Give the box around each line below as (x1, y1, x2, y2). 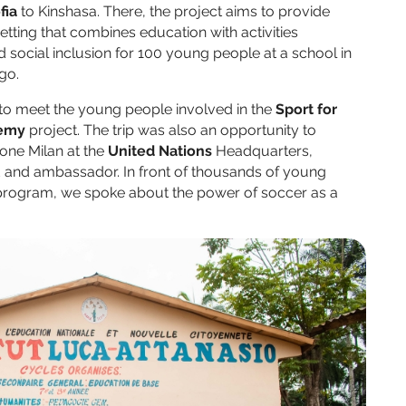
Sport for (275, 101, 337, 119)
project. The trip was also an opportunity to (25, 121, 316, 140)
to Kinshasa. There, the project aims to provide (17, 3, 330, 21)
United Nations (104, 142, 212, 160)
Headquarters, (212, 142, 313, 160)
